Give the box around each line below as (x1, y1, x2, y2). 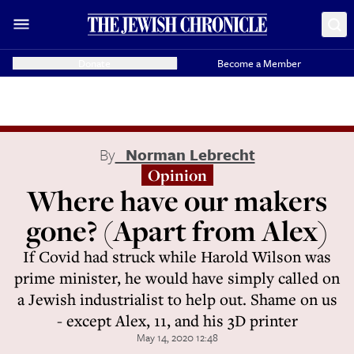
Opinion (147, 164, 207, 186)
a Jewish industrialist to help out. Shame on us (17, 288, 337, 310)
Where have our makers (27, 181, 327, 220)
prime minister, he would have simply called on (14, 267, 340, 288)
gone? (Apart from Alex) (26, 211, 328, 250)
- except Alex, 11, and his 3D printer (56, 310, 298, 331)
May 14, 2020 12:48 (136, 330, 218, 345)
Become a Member (217, 55, 302, 71)
